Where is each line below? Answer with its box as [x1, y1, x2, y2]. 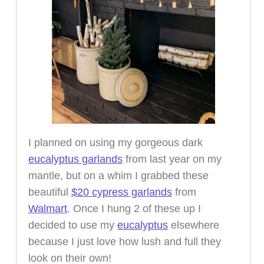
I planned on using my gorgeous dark [28, 137, 203, 149]
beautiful [28, 186, 71, 199]
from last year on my [122, 153, 222, 166]
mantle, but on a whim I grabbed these [28, 170, 209, 182]
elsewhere [167, 219, 219, 232]
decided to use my [28, 219, 117, 232]
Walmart [28, 203, 67, 215]
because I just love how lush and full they [28, 236, 221, 248]
